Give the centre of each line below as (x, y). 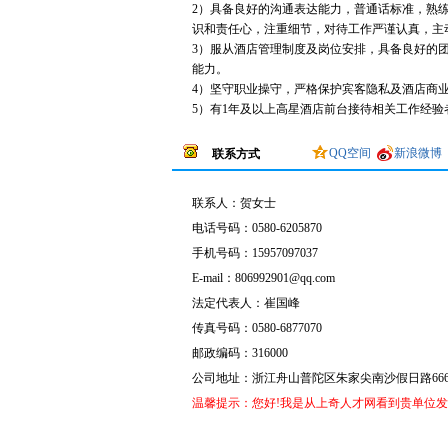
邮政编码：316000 (240, 353)
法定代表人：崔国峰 (246, 303)
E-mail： (213, 278)
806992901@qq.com (285, 278)
